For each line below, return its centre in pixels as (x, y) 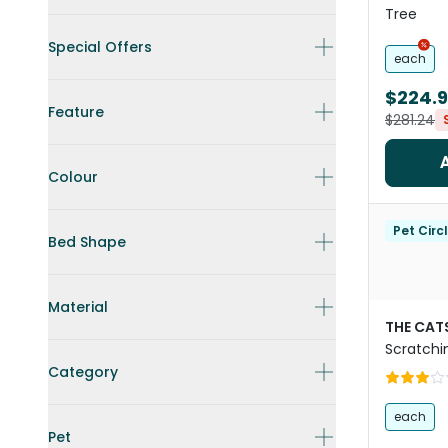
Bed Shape (87, 242)
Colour (73, 177)
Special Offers (100, 47)
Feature (76, 112)
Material (78, 307)
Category (83, 372)
